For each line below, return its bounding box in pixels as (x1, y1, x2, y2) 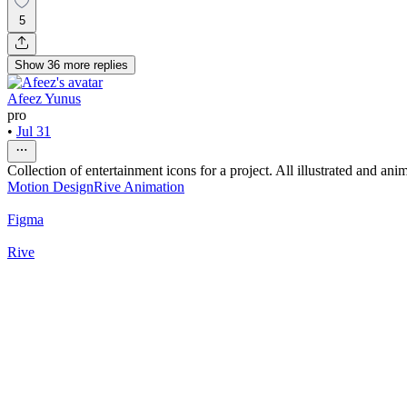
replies (94, 57, 128, 72)
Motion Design (7, 178, 94, 194)
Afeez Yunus (7, 90, 81, 106)
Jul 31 (16, 123, 51, 139)
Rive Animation (94, 178, 184, 194)
